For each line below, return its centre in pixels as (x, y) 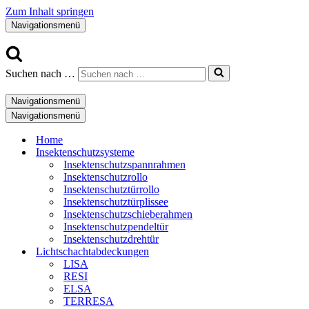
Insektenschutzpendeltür (116, 227)
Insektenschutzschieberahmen (128, 214)
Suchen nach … (40, 73)
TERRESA (89, 301)
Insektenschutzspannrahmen (124, 165)
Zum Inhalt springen (50, 11)
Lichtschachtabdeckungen (92, 251)
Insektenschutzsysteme (85, 152)
